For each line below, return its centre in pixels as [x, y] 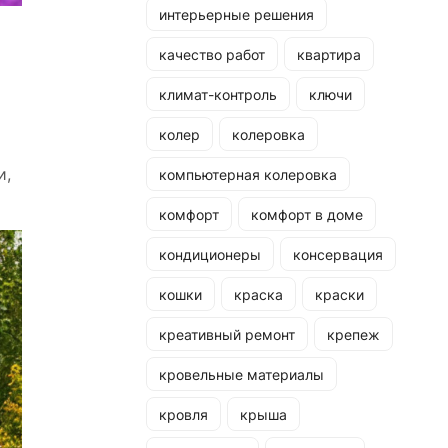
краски [339, 294]
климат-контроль [218, 94]
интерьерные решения [236, 14]
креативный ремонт [227, 334]
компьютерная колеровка [248, 174]
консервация [338, 254]
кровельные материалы [241, 374]
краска [258, 294]
